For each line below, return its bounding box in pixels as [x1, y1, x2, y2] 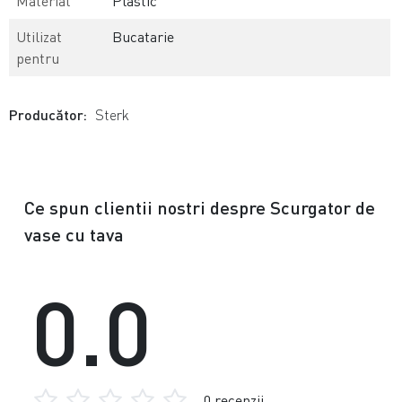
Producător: [9, 106, 88, 124]
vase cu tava [24, 223, 124, 246]
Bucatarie [112, 28, 175, 47]
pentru [16, 49, 60, 68]
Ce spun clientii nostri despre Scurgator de [24, 197, 375, 219]
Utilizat [16, 28, 63, 47]
